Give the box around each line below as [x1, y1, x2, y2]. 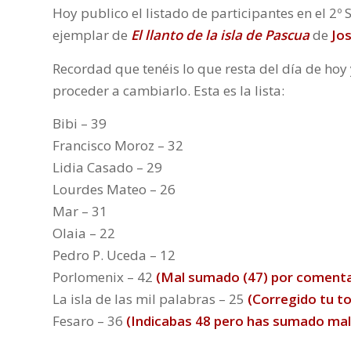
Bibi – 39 [52, 114, 107, 133]
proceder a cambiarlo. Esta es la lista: [52, 81, 284, 100]
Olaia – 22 [52, 224, 115, 243]
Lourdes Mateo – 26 [52, 180, 175, 199]
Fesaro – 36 [52, 312, 126, 331]
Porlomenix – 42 [52, 268, 156, 287]
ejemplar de [52, 26, 131, 45]
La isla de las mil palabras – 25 [52, 290, 248, 309]
